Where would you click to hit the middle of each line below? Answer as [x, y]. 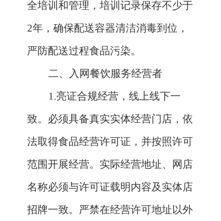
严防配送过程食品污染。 [84, 51]
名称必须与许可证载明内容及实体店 [110, 187]
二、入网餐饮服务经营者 [105, 74]
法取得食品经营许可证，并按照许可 [110, 142]
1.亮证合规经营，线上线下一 [114, 96]
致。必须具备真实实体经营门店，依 [110, 119]
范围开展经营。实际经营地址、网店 [110, 165]
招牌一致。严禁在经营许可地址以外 [110, 210]
